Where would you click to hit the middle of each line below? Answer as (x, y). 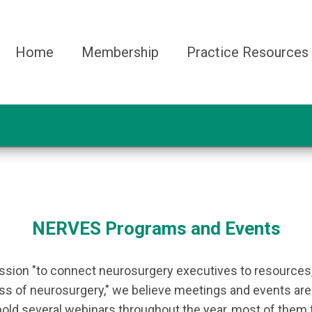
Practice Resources (248, 52)
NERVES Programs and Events (156, 228)
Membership (120, 52)
